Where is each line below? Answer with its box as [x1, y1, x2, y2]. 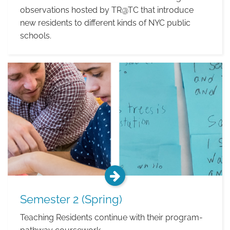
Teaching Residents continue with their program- [20, 213, 203, 222]
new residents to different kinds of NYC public [20, 18, 190, 28]
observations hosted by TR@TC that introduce [20, 5, 194, 15]
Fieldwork [7, 64, 44, 73]
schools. [20, 31, 51, 41]
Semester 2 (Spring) [20, 193, 122, 206]
